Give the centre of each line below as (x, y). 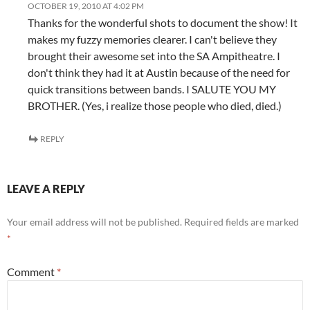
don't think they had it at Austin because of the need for (159, 72)
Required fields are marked (241, 221)
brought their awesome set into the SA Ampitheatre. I (154, 55)
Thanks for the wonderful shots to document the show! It (163, 22)
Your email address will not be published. (94, 221)
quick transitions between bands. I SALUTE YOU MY (152, 89)
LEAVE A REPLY (46, 188)
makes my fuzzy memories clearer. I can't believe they (152, 39)
